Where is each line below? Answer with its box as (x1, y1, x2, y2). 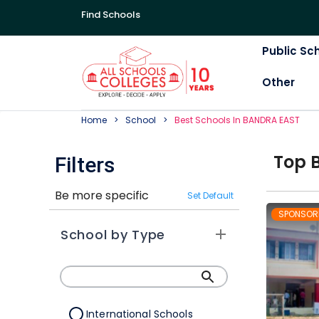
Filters (55, 152, 115, 177)
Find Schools (81, 8, 140, 21)
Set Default (187, 189, 234, 202)
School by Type (61, 225, 166, 244)
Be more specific (55, 187, 149, 204)
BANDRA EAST (243, 114, 300, 126)
